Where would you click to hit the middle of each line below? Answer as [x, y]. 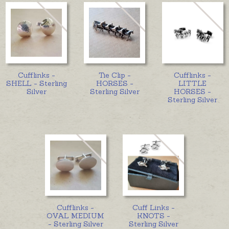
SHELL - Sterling [36, 83]
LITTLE [193, 83]
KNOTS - [153, 215]
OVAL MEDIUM [76, 215]
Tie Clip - [114, 75]
